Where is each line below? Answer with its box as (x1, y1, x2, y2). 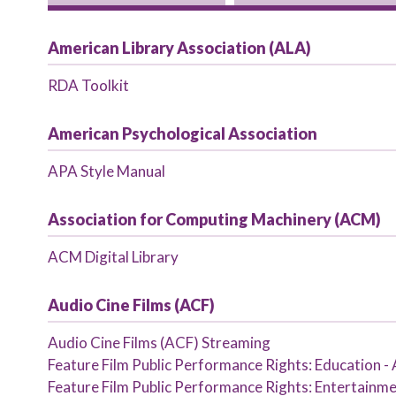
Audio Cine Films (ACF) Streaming (47, 333, 270, 352)
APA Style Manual (47, 162, 165, 180)
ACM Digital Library (47, 247, 179, 266)
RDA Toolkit (47, 76, 129, 95)
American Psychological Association (47, 124, 317, 143)
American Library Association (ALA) (47, 38, 311, 57)
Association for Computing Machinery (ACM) (47, 209, 381, 229)
